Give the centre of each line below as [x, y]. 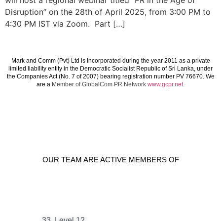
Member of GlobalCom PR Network [100, 85]
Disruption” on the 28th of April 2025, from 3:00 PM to [108, 12]
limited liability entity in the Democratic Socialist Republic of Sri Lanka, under [110, 69]
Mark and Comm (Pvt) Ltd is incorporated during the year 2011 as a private [110, 61]
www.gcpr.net [165, 85]
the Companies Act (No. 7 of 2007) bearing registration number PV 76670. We [110, 77]
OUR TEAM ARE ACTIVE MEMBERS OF [110, 160]
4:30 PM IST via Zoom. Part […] [65, 24]
